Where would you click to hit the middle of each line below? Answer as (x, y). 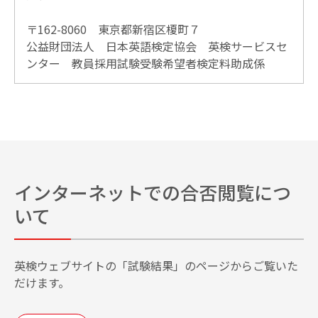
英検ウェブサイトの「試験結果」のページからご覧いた (156, 266)
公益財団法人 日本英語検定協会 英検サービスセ (157, 46)
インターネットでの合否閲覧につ (153, 192)
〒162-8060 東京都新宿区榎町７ (113, 29)
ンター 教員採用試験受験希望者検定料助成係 (146, 64)
